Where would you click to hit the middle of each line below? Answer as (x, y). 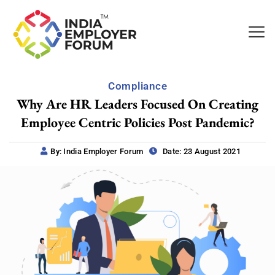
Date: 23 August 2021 (201, 151)
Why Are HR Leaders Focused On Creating (137, 104)
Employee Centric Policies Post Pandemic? (137, 122)
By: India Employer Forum (97, 151)
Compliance (137, 86)
